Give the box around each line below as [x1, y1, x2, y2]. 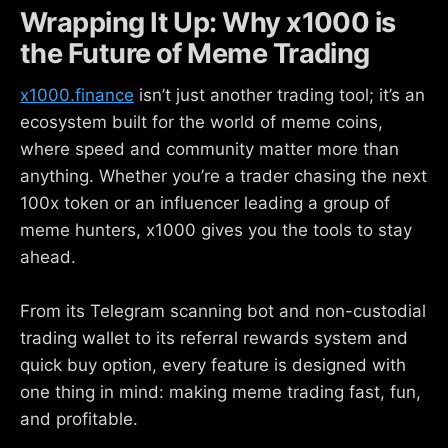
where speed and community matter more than [20, 139, 399, 160]
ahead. [20, 247, 76, 268]
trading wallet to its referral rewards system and [20, 328, 408, 349]
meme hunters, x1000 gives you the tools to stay [20, 220, 412, 241]
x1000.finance [20, 85, 134, 106]
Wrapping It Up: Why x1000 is [20, 5, 396, 39]
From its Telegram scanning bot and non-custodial [20, 301, 426, 322]
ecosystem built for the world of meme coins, [20, 112, 383, 133]
